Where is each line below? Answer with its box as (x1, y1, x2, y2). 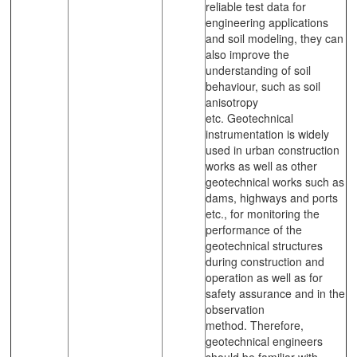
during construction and (206, 253, 324, 269)
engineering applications (206, 14, 328, 30)
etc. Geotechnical (206, 109, 293, 126)
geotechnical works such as (206, 173, 344, 190)
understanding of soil (206, 61, 311, 78)
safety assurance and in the (206, 284, 345, 301)
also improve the (206, 45, 289, 62)
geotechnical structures (206, 237, 323, 253)
